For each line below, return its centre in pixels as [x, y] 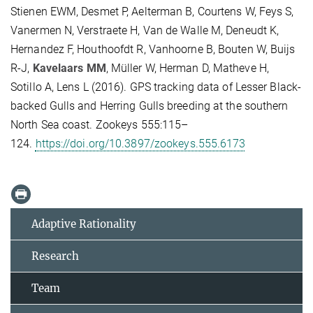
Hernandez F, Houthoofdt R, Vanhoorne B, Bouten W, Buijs [153, 49]
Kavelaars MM [69, 68]
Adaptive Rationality [84, 224]
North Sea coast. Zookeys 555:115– [100, 124]
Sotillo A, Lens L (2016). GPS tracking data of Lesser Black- [156, 87]
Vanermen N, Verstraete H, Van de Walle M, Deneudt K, [145, 30]
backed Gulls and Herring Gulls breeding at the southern [150, 105]
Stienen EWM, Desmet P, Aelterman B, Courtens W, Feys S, [152, 11]
